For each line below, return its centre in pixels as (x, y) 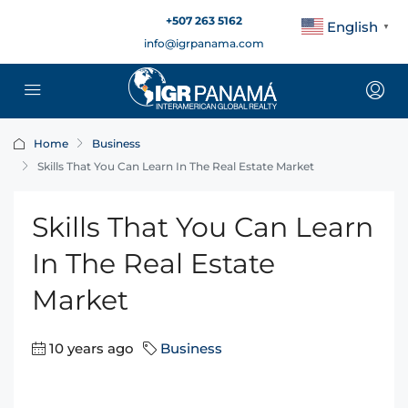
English (352, 26)
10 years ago (92, 348)
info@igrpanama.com (204, 43)
